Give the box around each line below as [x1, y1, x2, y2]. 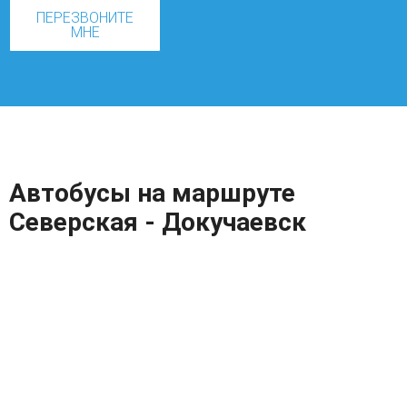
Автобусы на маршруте [9, 177, 295, 208]
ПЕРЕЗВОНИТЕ [36, 8, 134, 26]
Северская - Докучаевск [9, 206, 306, 237]
